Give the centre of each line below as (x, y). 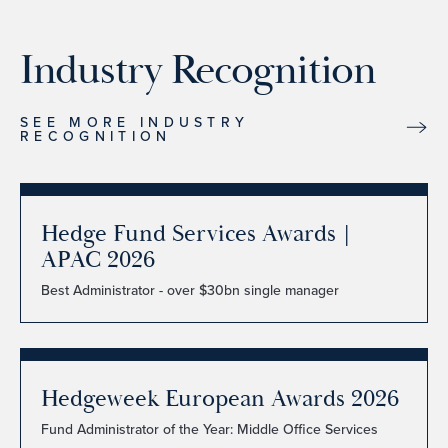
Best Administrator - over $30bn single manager (190, 289)
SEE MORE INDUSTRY (135, 121)
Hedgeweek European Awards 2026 (220, 398)
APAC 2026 (98, 259)
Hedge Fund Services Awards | (196, 233)
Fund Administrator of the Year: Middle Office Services (209, 428)
